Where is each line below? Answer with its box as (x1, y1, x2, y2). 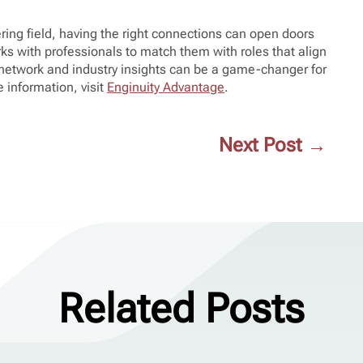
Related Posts (58, 285, 305, 333)
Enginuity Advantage (107, 79, 225, 95)
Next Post (219, 134, 303, 157)
